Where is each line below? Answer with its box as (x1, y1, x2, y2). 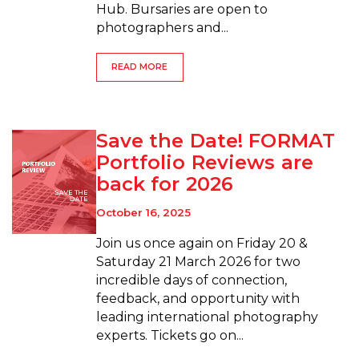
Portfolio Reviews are (95, 150, 314, 174)
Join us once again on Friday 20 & (95, 236, 308, 252)
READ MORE (111, 62, 168, 73)
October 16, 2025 (95, 206, 191, 220)
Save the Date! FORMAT (95, 128, 336, 152)
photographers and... (95, 19, 228, 35)
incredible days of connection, (95, 272, 287, 288)
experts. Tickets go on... (95, 328, 244, 344)
